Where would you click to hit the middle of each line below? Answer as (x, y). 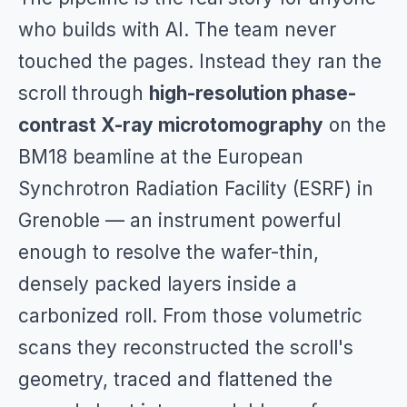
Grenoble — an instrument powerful (179, 220)
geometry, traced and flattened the (175, 379)
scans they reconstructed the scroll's (186, 347)
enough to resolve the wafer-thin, (169, 252)
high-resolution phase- (253, 93)
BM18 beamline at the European (161, 157)
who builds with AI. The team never (177, 30)
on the (355, 125)
